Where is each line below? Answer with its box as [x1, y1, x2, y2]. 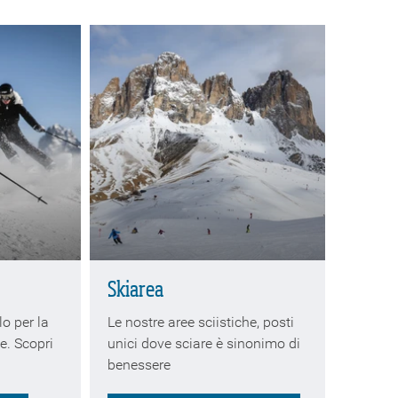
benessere [107, 355, 171, 373]
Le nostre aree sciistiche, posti [107, 313, 294, 330]
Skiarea [107, 279, 163, 301]
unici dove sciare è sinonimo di [107, 334, 300, 352]
